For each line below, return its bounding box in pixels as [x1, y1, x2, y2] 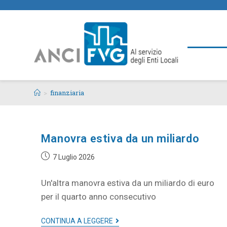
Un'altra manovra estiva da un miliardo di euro [41, 178, 214, 188]
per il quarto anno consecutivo [41, 192, 156, 202]
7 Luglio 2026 [52, 153, 95, 161]
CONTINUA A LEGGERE [41, 217, 113, 225]
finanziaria [50, 88, 85, 97]
